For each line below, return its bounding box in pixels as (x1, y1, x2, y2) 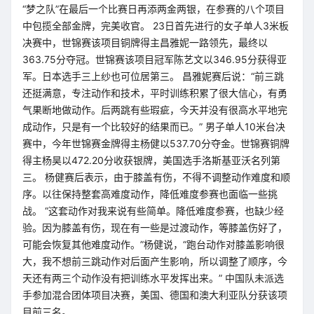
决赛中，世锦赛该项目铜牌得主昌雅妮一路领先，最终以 (22, 36, 268, 48)
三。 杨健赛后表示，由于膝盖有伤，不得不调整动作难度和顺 (22, 171, 290, 183)
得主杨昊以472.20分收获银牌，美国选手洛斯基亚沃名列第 (22, 154, 280, 166)
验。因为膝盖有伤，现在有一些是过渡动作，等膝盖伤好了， (22, 221, 287, 233)
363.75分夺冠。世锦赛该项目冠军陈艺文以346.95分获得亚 (22, 53, 287, 65)
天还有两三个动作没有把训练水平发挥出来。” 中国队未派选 (22, 272, 284, 284)
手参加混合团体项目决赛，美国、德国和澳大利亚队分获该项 (22, 289, 287, 301)
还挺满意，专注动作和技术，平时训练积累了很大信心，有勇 (22, 87, 287, 99)
